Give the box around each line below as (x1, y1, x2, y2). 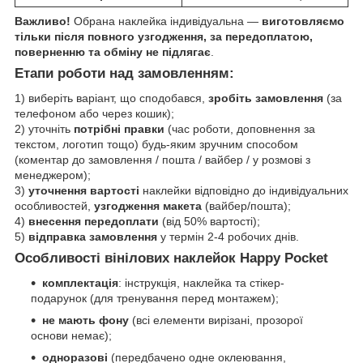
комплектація (42, 275, 118, 289)
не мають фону (42, 313, 129, 327)
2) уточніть (15, 122, 74, 136)
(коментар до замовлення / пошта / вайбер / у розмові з (15, 153, 314, 167)
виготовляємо (262, 15, 344, 28)
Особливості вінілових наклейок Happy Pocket (15, 250, 328, 267)
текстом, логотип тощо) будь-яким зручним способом (15, 138, 298, 152)
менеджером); (15, 169, 91, 182)
